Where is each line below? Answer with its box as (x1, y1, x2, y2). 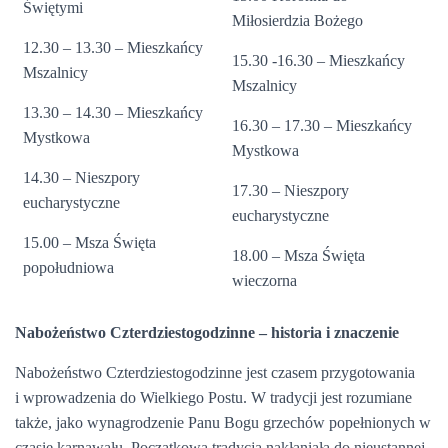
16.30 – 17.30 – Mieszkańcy (232, 117, 412, 134)
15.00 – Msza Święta (23, 234, 156, 251)
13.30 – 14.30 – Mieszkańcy (23, 104, 203, 121)
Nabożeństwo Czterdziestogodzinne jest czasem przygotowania (15, 364, 415, 381)
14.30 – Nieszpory (23, 169, 140, 186)
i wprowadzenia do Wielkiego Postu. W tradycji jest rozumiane (15, 389, 412, 406)
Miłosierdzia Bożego (232, 12, 363, 29)
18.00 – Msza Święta (232, 247, 365, 264)
